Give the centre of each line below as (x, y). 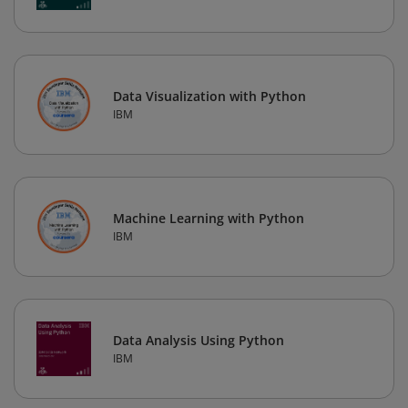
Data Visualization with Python (209, 97)
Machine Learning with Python (209, 219)
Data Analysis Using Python (199, 341)
